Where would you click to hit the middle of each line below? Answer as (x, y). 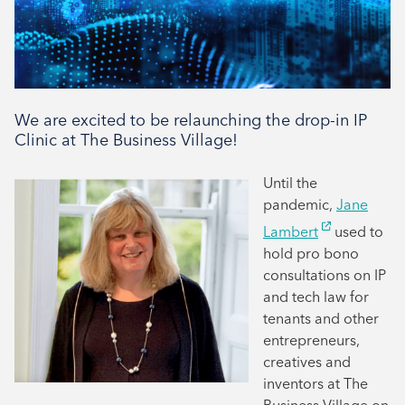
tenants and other (321, 319)
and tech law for (316, 297)
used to (357, 232)
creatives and (307, 362)
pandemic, (300, 204)
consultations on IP (325, 275)
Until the (290, 183)
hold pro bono (311, 254)
